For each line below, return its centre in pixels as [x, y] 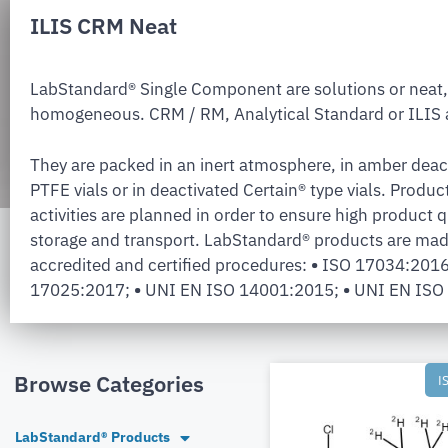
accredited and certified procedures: [170, 264]
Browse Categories [109, 384]
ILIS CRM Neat [103, 26]
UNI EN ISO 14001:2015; [242, 289]
